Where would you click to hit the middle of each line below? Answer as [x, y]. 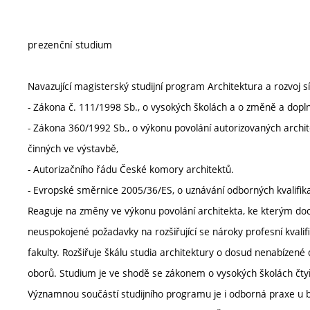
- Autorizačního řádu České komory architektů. [131, 170]
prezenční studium [70, 45]
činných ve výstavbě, [73, 149]
